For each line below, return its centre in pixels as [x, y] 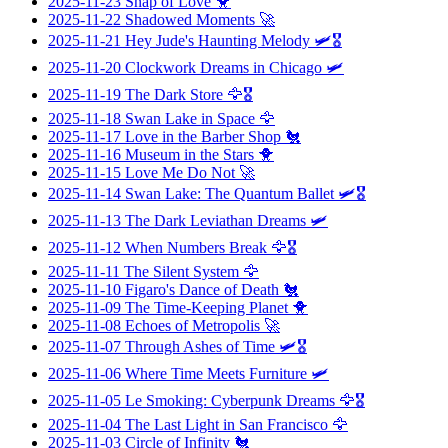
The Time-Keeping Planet [206, 307]
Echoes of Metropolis [192, 325]
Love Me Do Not [180, 172]
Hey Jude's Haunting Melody [217, 40]
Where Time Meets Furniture [216, 373]
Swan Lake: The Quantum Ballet [229, 193]
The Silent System [181, 271]
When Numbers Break [196, 247]
